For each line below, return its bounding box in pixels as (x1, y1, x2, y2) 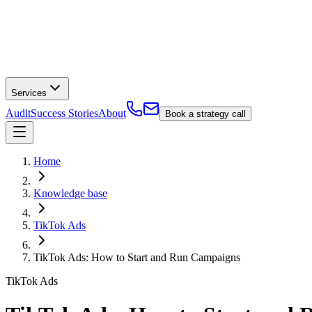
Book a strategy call (165, 108, 246, 119)
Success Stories (31, 107, 98, 119)
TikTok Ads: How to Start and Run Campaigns (33, 251, 240, 263)
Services (11, 87, 47, 98)
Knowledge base (33, 187, 107, 199)
